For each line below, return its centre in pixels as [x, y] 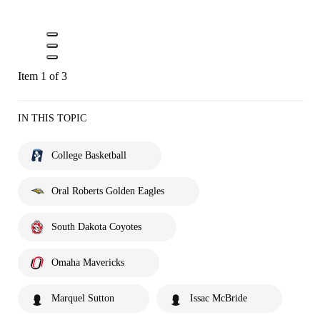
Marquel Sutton [83, 298]
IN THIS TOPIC [52, 118]
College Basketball [89, 155]
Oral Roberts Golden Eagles [108, 191]
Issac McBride [219, 298]
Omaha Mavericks [88, 262]
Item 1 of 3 [42, 76]
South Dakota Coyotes [96, 226]
